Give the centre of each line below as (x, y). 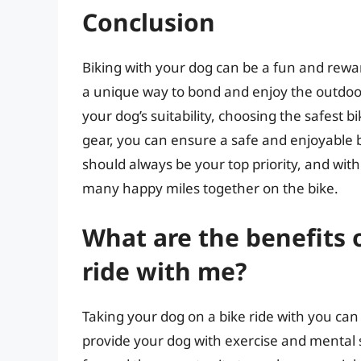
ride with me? (164, 272)
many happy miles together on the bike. (210, 188)
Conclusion (149, 22)
